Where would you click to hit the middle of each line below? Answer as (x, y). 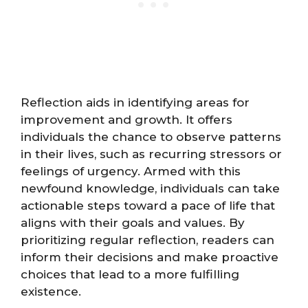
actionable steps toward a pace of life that (148, 205)
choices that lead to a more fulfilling (130, 274)
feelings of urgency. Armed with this (131, 171)
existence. (51, 291)
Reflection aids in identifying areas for (135, 102)
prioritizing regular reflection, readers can (147, 240)
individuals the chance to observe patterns (151, 136)
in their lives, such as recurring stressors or (151, 154)
